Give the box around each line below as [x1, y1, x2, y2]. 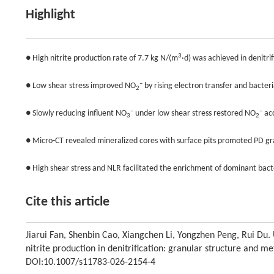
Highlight [26, 8, 75, 23]
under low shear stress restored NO [133, 109, 256, 119]
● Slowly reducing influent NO [26, 109, 127, 119]
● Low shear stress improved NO [26, 81, 136, 91]
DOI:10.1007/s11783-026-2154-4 [26, 257, 155, 268]
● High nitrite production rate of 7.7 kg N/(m [26, 54, 178, 64]
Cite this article [26, 195, 109, 210]
